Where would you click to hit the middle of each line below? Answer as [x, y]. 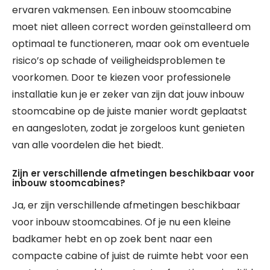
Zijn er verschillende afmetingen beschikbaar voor [133, 173]
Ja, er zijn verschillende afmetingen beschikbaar [126, 205]
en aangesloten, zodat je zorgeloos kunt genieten [128, 128]
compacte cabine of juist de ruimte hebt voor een [130, 256]
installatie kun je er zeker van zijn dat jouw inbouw [128, 94]
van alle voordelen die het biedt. [88, 145]
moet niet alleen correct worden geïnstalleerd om [131, 27]
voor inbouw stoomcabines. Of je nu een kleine [121, 222]
